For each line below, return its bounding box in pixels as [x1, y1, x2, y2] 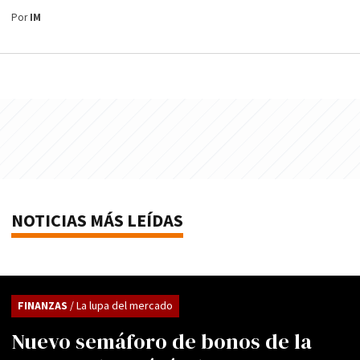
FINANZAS [18, 299, 70, 314]
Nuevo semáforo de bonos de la [11, 327, 312, 357]
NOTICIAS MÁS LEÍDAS [11, 210, 183, 234]
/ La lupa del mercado [70, 299, 173, 314]
